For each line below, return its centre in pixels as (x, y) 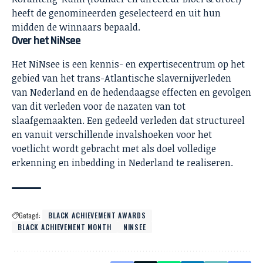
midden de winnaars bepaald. (76, 27)
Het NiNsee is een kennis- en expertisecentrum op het (128, 64)
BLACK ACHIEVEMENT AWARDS (97, 215)
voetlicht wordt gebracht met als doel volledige (114, 149)
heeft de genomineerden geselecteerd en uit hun (116, 13)
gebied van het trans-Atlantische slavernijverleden (122, 78)
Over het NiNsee (46, 41)
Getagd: (30, 215)
